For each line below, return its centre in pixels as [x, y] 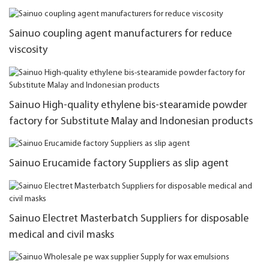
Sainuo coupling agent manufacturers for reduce [120, 34]
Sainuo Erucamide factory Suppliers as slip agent [119, 164]
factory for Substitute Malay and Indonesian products [131, 121]
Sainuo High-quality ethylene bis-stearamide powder [128, 105]
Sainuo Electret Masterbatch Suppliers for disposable [129, 219]
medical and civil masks [62, 235]
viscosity [28, 50]
